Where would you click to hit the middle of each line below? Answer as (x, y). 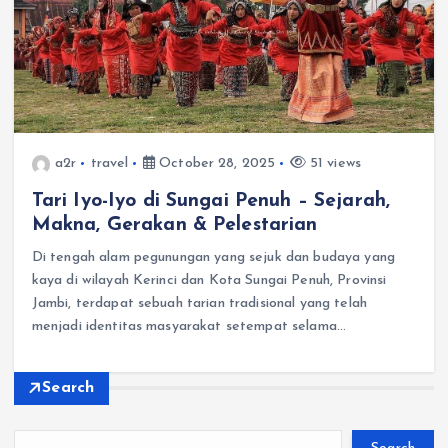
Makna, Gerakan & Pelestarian (174, 225)
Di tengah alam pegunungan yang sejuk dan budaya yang (213, 258)
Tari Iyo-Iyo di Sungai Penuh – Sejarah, (211, 201)
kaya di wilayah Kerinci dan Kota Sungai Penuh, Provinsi (209, 281)
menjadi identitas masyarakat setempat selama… (189, 327)
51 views (333, 164)
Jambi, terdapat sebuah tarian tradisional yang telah (199, 304)
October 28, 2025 (215, 164)
